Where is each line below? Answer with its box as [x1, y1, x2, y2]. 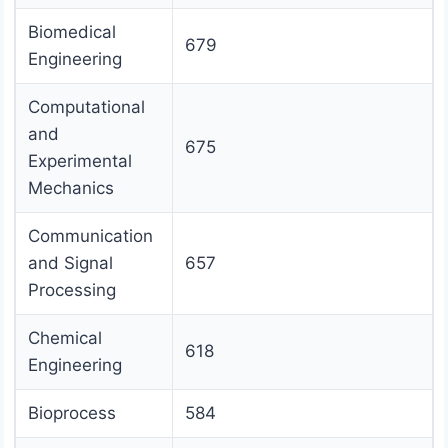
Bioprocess [28, 403, 116, 424]
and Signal [28, 253, 113, 274]
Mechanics [28, 178, 114, 199]
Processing [28, 280, 116, 301]
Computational [28, 97, 145, 118]
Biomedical [28, 22, 116, 43]
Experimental [28, 151, 132, 172]
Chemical [28, 328, 102, 349]
